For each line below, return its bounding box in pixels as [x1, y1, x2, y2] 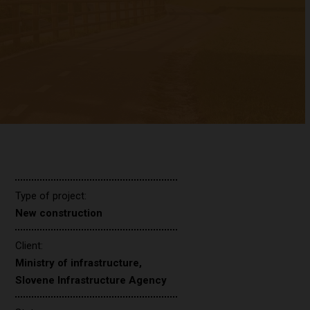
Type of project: [15, 190, 87, 202]
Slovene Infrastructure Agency [15, 274, 167, 286]
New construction [15, 207, 103, 219]
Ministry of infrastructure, [15, 257, 143, 269]
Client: [15, 239, 44, 252]
